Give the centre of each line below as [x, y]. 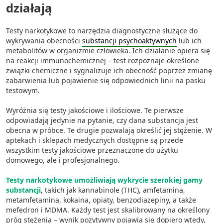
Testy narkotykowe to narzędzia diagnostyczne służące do [102, 31]
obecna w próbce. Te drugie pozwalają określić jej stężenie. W [109, 130]
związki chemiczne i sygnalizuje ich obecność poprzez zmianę [109, 70]
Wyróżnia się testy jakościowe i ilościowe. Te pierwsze [95, 110]
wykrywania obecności [44, 41]
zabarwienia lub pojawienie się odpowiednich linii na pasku [106, 80]
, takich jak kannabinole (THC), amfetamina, [113, 190]
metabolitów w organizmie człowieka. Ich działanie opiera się [108, 51]
